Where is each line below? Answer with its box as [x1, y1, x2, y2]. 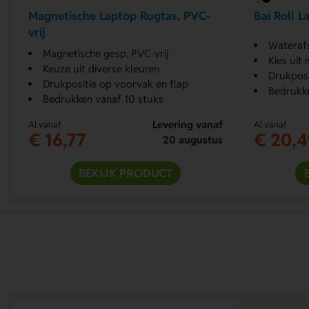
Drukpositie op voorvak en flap [43, 77, 189, 90]
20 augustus [162, 132, 223, 146]
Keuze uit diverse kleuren [43, 61, 160, 75]
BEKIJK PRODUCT [79, 165, 173, 181]
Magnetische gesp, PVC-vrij [43, 46, 170, 60]
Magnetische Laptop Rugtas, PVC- [28, 8, 211, 24]
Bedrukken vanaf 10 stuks [43, 92, 164, 106]
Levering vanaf [152, 117, 223, 131]
